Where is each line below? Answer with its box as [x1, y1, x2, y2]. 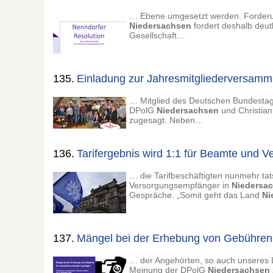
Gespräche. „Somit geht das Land [129, 190, 262, 200]
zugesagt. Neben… [129, 115, 204, 125]
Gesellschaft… [129, 30, 185, 40]
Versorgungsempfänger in [129, 180, 232, 190]
